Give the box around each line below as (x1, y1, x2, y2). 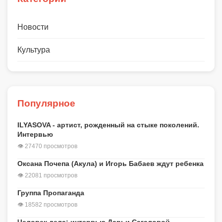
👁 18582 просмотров (17, 201, 77, 209)
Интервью (17, 130, 53, 139)
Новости (17, 23, 49, 32)
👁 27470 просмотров (17, 143, 77, 150)
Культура (17, 46, 50, 55)
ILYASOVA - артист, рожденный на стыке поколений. (17, 121, 199, 129)
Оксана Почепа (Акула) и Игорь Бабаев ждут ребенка (17, 160, 204, 168)
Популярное (17, 98, 75, 109)
